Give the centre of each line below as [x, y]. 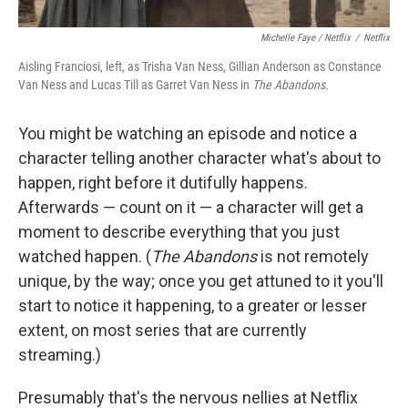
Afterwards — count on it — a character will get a [191, 207]
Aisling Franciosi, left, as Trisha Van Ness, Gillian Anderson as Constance [200, 66]
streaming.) [60, 355]
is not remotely [313, 256]
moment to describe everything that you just [179, 232]
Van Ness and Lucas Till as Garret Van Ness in [135, 85]
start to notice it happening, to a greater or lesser [193, 306]
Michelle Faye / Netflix [306, 38]
